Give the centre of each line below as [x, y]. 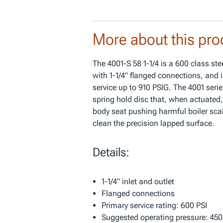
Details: [111, 153]
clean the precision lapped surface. [154, 123]
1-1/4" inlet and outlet [138, 182]
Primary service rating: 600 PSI [154, 206]
